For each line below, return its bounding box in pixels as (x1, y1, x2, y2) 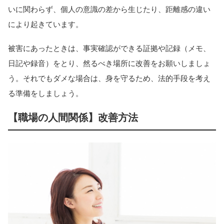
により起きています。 (8, 19, 83, 28)
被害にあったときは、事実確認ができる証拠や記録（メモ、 (8, 44, 210, 53)
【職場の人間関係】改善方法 (8, 112, 148, 123)
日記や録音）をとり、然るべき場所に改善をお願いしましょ (8, 59, 210, 68)
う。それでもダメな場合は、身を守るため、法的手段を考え (8, 74, 210, 83)
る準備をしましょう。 (8, 89, 90, 98)
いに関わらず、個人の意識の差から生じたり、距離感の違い (8, 4, 210, 13)
